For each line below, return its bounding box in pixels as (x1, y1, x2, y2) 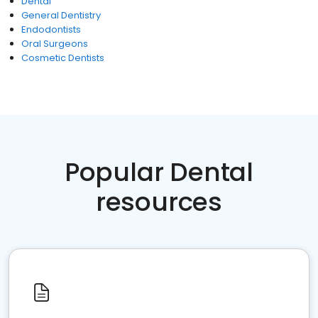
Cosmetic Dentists (21, 51, 104, 65)
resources (95, 184, 223, 220)
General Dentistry (21, 9, 101, 22)
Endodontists (21, 23, 81, 36)
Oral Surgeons (21, 37, 88, 50)
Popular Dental (64, 154, 254, 190)
